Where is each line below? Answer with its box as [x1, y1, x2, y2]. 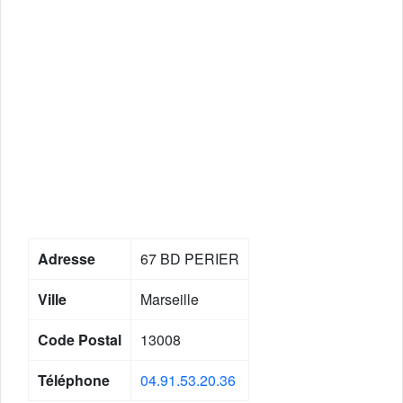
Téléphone [38, 370, 110, 390]
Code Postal [38, 329, 121, 350]
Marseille [140, 289, 199, 309]
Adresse [38, 248, 95, 269]
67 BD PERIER [140, 248, 239, 269]
